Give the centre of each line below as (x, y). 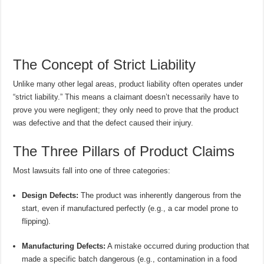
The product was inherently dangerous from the (160, 196)
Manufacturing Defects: (64, 246)
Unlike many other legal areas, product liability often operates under (128, 84)
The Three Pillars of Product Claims (124, 151)
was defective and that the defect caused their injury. (103, 123)
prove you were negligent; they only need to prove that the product (126, 110)
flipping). (37, 222)
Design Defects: (50, 196)
